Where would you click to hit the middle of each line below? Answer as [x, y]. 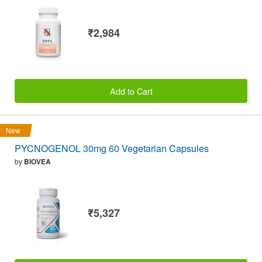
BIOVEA [37, 161]
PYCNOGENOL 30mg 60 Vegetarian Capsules [112, 148]
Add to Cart [131, 91]
